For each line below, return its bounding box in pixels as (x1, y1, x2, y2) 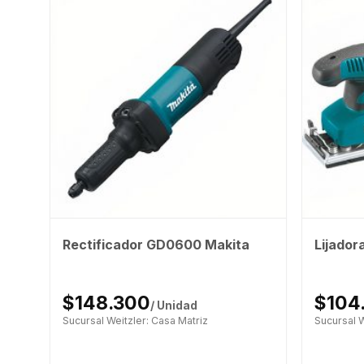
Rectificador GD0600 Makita (62, 236, 249, 253)
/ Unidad (149, 298, 197, 312)
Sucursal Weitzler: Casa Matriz (62, 314, 208, 327)
